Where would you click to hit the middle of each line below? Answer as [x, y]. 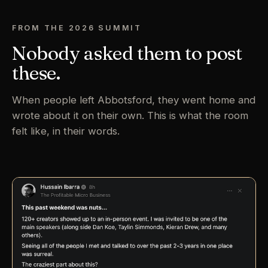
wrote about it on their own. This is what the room [130, 116]
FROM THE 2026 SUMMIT [77, 28]
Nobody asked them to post [127, 53]
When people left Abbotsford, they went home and [134, 100]
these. [36, 73]
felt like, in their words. [66, 131]
